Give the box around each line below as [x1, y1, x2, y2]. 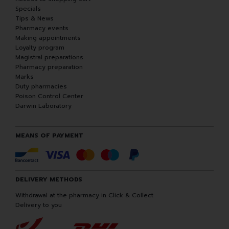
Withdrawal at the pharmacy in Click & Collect [15, 191, 153, 200]
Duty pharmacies [15, 82, 67, 91]
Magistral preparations [15, 53, 83, 62]
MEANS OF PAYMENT [15, 131, 83, 141]
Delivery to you [15, 200, 62, 210]
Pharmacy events [15, 24, 68, 33]
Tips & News [15, 14, 54, 24]
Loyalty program [15, 43, 64, 53]
